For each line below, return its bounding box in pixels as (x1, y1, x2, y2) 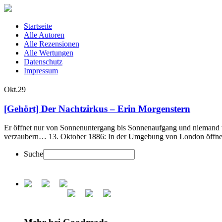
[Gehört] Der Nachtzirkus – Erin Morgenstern (4, 103, 190, 114)
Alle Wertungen (24, 49, 73, 57)
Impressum (24, 66, 58, 75)
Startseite (24, 22, 52, 30)
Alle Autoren (24, 31, 64, 39)
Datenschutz (24, 57, 62, 66)
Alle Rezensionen (24, 40, 79, 48)
